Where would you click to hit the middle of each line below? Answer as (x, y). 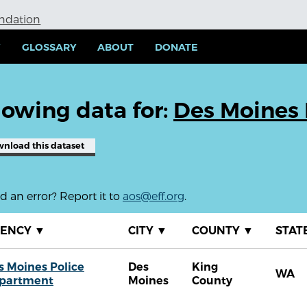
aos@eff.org (153, 196)
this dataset (57, 146)
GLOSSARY (49, 48)
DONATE (177, 48)
